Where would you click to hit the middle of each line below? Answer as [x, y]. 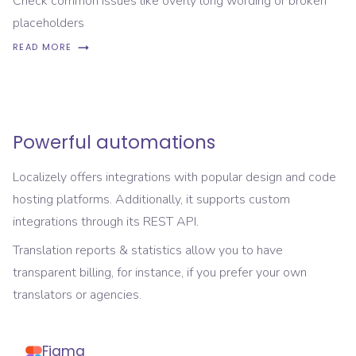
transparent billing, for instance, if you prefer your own [160, 272]
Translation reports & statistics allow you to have [148, 250]
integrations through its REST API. [106, 221]
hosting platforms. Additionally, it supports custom [151, 199]
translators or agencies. [77, 294]
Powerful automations [114, 142]
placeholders [48, 23]
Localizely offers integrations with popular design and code [174, 177]
